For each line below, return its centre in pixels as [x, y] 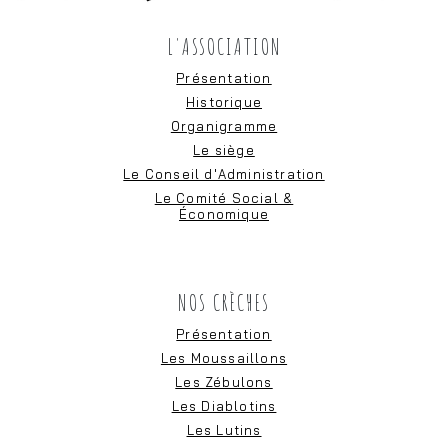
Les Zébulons [224, 382]
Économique [224, 214]
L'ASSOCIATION [224, 46]
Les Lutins [224, 430]
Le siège [224, 150]
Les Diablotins [224, 406]
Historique [224, 102]
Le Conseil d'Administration [224, 174]
